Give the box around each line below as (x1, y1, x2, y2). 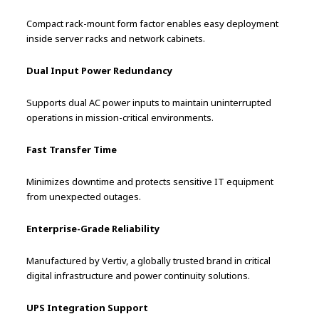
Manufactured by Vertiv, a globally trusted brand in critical (26, 254, 271, 268)
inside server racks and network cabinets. (26, 32, 206, 46)
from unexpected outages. (26, 190, 142, 204)
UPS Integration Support (26, 301, 149, 315)
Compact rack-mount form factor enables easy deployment (26, 17, 279, 31)
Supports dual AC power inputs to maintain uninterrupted (26, 96, 272, 110)
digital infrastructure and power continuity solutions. (26, 269, 251, 283)
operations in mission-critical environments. (26, 111, 214, 125)
